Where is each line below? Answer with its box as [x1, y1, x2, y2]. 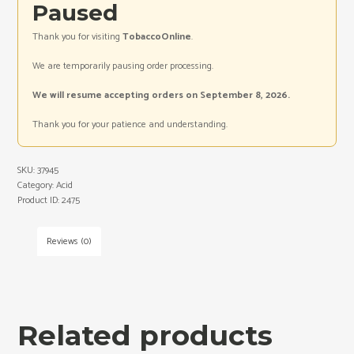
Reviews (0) [47, 234, 92, 250]
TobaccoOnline [122, 29, 192, 45]
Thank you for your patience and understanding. [32, 117, 228, 133]
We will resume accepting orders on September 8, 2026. [32, 88, 291, 104]
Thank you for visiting [32, 29, 123, 45]
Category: [17, 178, 57, 194]
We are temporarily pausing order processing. [32, 58, 214, 74]
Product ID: [17, 193, 62, 209]
